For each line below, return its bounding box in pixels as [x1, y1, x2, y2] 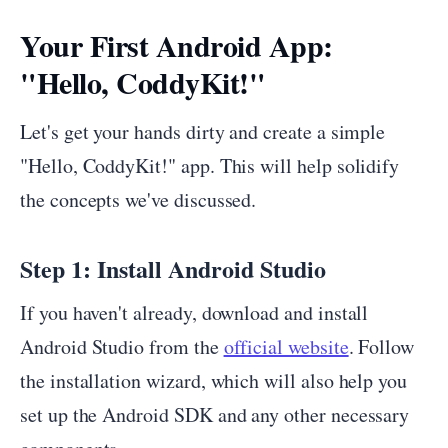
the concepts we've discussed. [20, 186, 257, 213]
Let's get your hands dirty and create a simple [20, 118, 386, 145]
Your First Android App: [20, 23, 333, 67]
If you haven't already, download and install [20, 299, 369, 326]
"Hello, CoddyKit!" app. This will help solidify [20, 152, 400, 179]
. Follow [348, 333, 415, 360]
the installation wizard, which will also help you [20, 367, 408, 394]
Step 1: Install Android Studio [20, 251, 326, 286]
